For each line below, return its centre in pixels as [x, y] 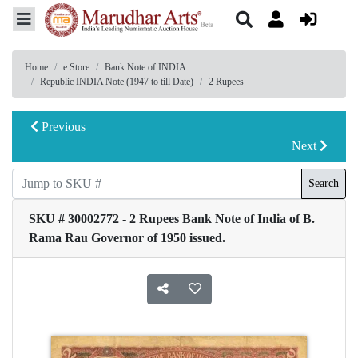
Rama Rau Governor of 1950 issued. [127, 237]
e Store [76, 67]
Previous [62, 126]
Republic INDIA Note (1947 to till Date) [117, 81]
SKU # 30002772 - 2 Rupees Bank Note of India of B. [172, 218]
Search [324, 184]
